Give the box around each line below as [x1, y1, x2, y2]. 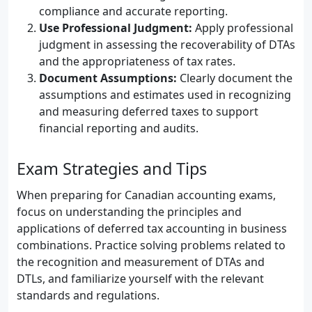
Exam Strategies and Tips [17, 157, 207, 180]
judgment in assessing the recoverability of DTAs [39, 37, 295, 52]
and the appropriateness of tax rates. [39, 54, 235, 69]
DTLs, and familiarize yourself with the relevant [17, 271, 264, 286]
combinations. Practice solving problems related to [17, 237, 286, 253]
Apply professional [192, 20, 293, 36]
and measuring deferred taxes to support [39, 104, 258, 119]
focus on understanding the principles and [17, 204, 242, 219]
